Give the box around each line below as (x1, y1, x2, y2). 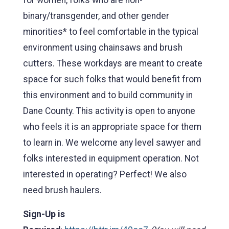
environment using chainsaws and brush (23, 42, 182, 53)
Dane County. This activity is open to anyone (23, 105, 195, 116)
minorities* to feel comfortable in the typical (23, 26, 198, 37)
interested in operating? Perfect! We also (23, 169, 187, 179)
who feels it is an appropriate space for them (23, 121, 201, 132)
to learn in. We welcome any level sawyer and (23, 137, 201, 148)
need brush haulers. (23, 185, 102, 195)
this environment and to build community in (23, 89, 193, 100)
